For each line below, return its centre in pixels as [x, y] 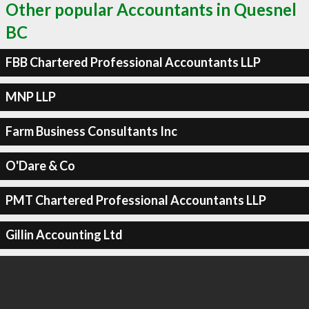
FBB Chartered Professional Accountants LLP [133, 62]
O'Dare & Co [40, 166]
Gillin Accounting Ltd [64, 235]
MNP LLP [30, 97]
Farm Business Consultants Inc [91, 131]
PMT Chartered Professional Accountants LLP [136, 200]
